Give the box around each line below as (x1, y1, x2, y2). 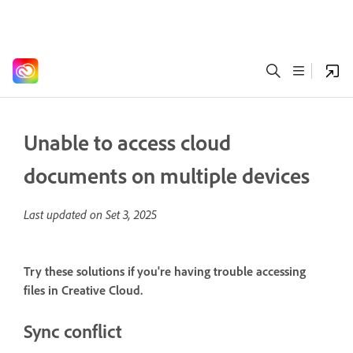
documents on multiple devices (24, 162, 310, 189)
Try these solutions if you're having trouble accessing (24, 263, 306, 280)
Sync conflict (24, 318, 122, 343)
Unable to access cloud (24, 128, 231, 156)
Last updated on (24, 206, 106, 222)
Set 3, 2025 (106, 206, 157, 222)
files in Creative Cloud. (24, 282, 143, 299)
